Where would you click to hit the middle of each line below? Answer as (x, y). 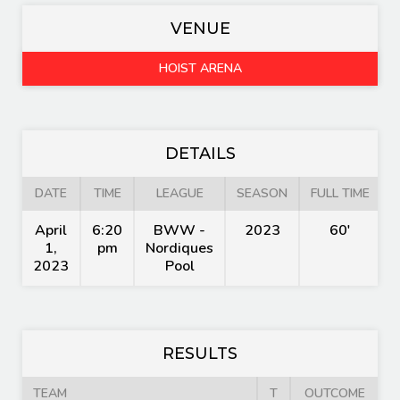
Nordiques (179, 248)
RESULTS (200, 354)
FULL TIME (340, 193)
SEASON (262, 193)
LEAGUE (179, 193)
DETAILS (200, 154)
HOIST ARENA (200, 68)
